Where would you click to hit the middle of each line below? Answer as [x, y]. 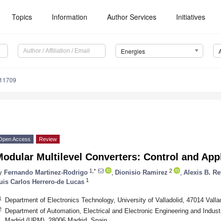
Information [70, 17]
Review [48, 139]
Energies [133, 51]
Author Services [132, 17]
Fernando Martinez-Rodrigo [46, 172]
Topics [22, 17]
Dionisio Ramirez [141, 172]
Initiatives [191, 17]
